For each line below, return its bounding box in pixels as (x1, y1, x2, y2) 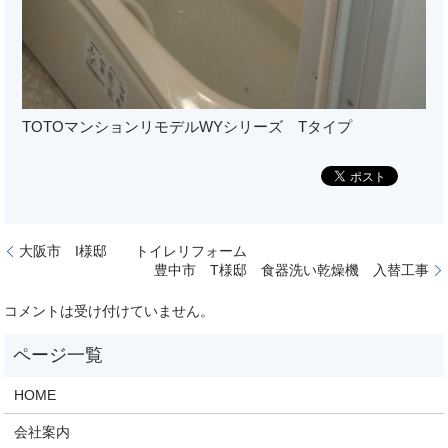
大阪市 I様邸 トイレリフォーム (19, 242, 248, 259)
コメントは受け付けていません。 (4, 302, 215, 319)
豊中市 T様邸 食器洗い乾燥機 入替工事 (153, 261, 429, 278)
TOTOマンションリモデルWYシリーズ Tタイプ (22, 118, 353, 136)
